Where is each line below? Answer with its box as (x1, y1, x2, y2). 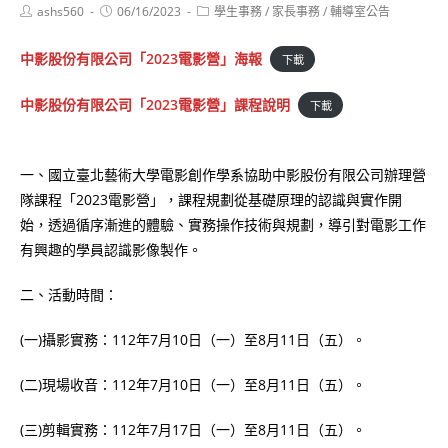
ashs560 (37, 2, 84, 20)
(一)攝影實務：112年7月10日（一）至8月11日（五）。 (20, 330, 366, 350)
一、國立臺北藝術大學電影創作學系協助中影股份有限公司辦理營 (20, 165, 426, 185)
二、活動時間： (20, 285, 118, 305)
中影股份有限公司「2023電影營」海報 (20, 48, 262, 68)
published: (99, 16, 156, 34)
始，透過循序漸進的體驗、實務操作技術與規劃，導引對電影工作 (20, 215, 426, 235)
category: (196, 16, 248, 34)
